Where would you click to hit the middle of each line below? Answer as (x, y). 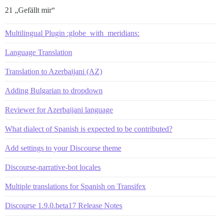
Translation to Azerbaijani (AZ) (54, 71)
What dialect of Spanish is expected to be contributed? (89, 129)
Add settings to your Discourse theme (63, 148)
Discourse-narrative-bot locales (53, 167)
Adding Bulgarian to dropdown (54, 90)
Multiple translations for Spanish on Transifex (75, 186)
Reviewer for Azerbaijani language (59, 110)
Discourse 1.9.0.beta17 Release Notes (64, 205)
